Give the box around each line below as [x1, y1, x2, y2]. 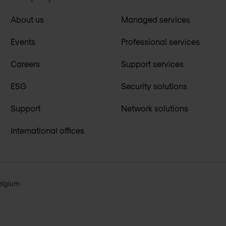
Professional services [121, 36, 200, 46]
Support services [121, 59, 184, 69]
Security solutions [121, 81, 187, 91]
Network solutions [121, 103, 188, 113]
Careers [11, 59, 40, 69]
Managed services [121, 14, 190, 24]
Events [11, 36, 36, 46]
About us [11, 14, 44, 24]
